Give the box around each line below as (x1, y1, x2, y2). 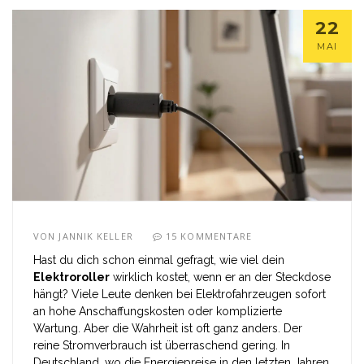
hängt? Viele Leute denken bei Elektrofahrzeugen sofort (33, 288, 326, 301)
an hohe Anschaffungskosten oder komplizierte (33, 305, 282, 318)
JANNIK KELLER (58, 230, 133, 243)
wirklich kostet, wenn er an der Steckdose (110, 271, 331, 284)
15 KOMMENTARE (166, 230, 253, 243)
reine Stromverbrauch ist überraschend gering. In (33, 339, 290, 353)
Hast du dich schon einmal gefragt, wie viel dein (33, 253, 284, 267)
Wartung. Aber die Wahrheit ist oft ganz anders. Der (33, 322, 302, 336)
